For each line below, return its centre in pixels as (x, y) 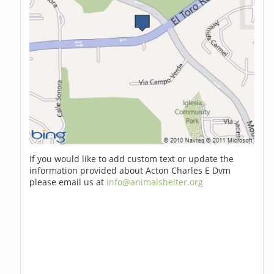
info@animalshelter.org (155, 182)
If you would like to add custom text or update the (132, 159)
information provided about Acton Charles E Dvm (130, 171)
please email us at (68, 182)
